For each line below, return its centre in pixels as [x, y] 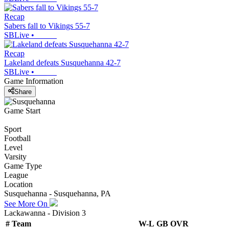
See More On [27, 203]
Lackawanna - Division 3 [45, 213]
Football [17, 138]
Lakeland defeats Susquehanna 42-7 [62, 63]
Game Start [22, 110]
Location [18, 184]
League [16, 175]
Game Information [34, 81]
